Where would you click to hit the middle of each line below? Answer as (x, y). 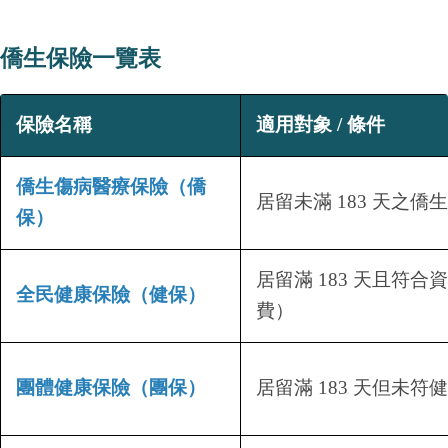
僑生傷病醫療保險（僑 (111, 187)
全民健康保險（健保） (111, 295)
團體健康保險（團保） (111, 388)
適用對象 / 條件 (320, 125)
